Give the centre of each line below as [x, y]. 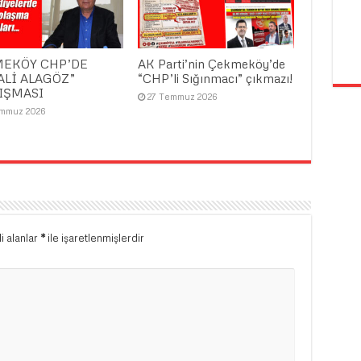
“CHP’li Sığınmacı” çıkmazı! [216, 79]
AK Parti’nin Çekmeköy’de [212, 64]
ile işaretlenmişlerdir [94, 238]
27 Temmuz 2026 [183, 97]
